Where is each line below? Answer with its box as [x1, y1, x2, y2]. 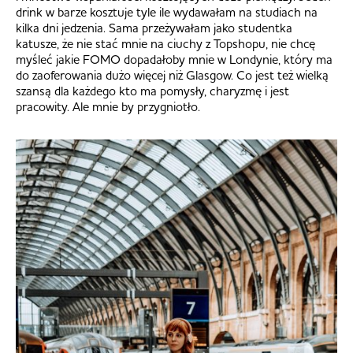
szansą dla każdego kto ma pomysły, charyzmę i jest [16, 83, 289, 99]
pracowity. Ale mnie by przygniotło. [16, 98, 200, 115]
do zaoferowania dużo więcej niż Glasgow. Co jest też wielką [16, 67, 329, 84]
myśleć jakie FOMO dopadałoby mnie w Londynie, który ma [16, 51, 333, 68]
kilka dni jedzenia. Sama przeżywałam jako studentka [16, 20, 292, 36]
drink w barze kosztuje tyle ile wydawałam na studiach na [16, 4, 318, 20]
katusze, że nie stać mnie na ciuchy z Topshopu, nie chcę [16, 35, 315, 52]
